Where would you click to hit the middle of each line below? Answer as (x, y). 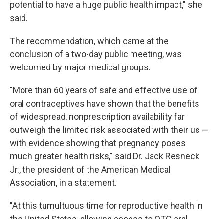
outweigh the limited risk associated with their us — (109, 130)
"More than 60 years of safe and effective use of (104, 90)
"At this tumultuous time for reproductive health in (106, 206)
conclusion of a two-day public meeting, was (96, 54)
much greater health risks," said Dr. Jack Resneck (105, 156)
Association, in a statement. (63, 183)
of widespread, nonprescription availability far (97, 117)
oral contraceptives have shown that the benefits (105, 103)
